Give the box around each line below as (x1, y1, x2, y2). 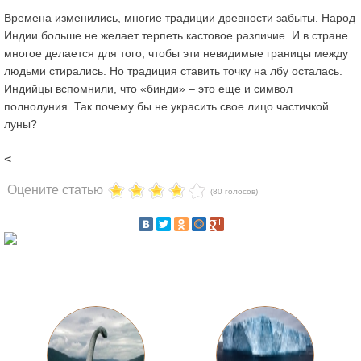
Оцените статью (7, 182, 104, 197)
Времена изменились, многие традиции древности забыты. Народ (3, 11, 355, 25)
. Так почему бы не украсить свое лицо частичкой (67, 100, 329, 114)
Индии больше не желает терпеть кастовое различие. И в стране (3, 29, 348, 43)
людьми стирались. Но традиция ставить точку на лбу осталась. (3, 64, 342, 78)
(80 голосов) (210, 186, 259, 196)
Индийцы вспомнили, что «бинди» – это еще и (3, 82, 254, 96)
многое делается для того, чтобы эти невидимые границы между (3, 47, 348, 60)
